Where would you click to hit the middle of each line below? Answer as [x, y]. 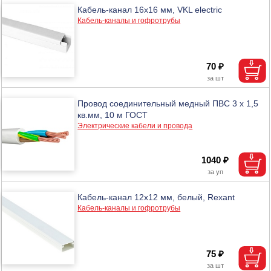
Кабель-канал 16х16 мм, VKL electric [150, 9]
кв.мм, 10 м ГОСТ [113, 115]
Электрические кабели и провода [135, 126]
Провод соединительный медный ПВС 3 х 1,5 [168, 103]
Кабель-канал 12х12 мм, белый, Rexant [156, 197]
